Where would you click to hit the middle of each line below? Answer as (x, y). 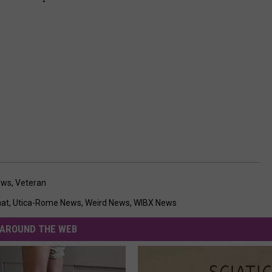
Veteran (31, 182)
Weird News (107, 202)
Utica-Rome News (47, 202)
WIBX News (155, 202)
